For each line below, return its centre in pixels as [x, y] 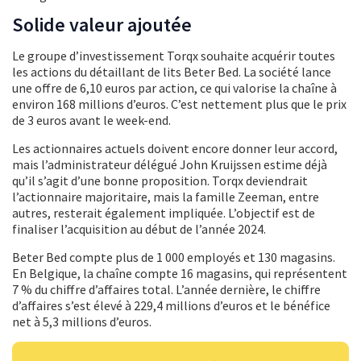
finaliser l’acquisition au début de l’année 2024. [139, 229]
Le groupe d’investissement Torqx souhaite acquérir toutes [174, 56]
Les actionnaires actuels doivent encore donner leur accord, [175, 149]
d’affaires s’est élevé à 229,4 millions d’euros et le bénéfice [171, 306]
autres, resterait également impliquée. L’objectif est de [164, 213]
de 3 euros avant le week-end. [91, 120]
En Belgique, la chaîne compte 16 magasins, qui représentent [180, 274]
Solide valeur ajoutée [102, 25]
